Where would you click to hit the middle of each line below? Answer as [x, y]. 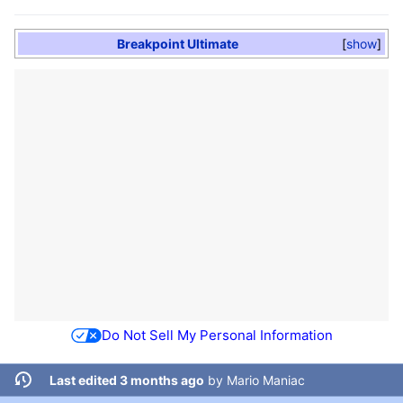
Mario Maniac [265, 380]
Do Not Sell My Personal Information [217, 336]
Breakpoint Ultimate [178, 43]
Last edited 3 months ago [126, 380]
